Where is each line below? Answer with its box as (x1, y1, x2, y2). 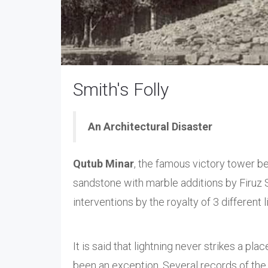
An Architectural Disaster (88, 120, 212, 133)
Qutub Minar (73, 157, 134, 170)
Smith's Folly (73, 78, 173, 100)
